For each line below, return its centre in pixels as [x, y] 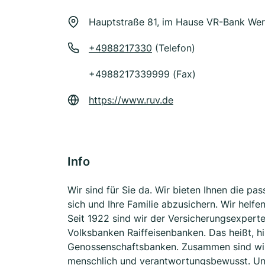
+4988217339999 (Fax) [142, 74]
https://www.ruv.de [131, 100]
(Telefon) [174, 48]
